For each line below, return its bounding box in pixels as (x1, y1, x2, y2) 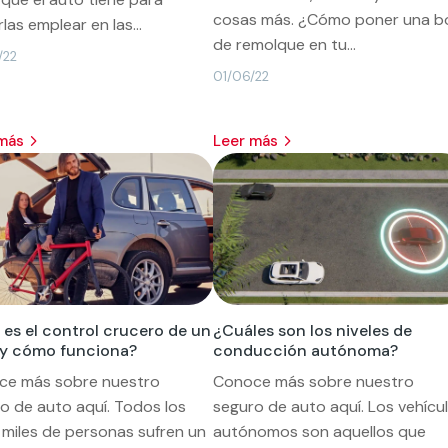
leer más (220, 130, 278, 151)
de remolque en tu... (212, 33, 356, 55)
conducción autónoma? (212, 339, 398, 361)
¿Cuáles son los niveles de (212, 319, 412, 341)
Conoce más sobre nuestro (212, 370, 414, 392)
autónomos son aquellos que (212, 420, 426, 442)
